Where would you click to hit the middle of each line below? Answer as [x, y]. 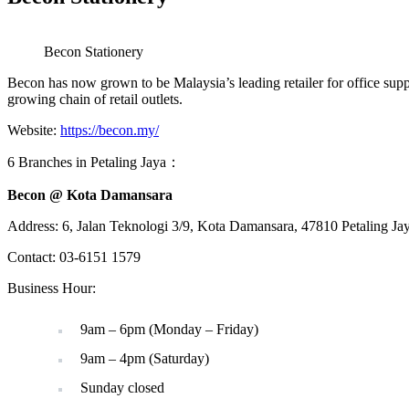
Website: [34, 131]
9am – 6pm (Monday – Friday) [169, 330]
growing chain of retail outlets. [95, 100]
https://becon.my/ [110, 131]
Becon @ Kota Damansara [90, 195]
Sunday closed [122, 388]
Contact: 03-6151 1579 [74, 257]
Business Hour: [52, 288]
